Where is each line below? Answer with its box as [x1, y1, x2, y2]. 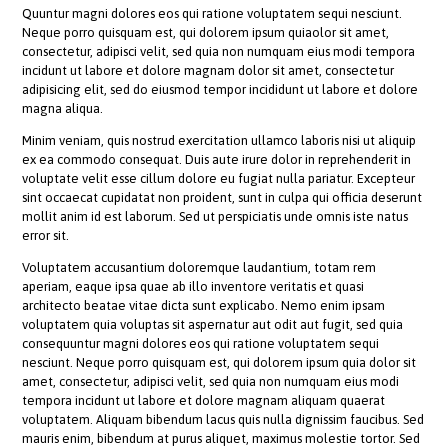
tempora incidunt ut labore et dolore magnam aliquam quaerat [22, 393, 386, 409]
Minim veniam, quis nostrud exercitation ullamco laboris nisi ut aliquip [22, 133, 417, 149]
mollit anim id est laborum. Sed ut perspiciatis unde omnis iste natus [22, 209, 409, 225]
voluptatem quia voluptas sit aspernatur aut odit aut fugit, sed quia [22, 317, 404, 333]
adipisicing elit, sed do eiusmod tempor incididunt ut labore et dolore [22, 82, 419, 98]
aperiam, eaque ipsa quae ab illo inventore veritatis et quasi [22, 279, 365, 295]
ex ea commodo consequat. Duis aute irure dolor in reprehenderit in [22, 152, 412, 168]
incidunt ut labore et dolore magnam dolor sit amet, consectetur [22, 63, 395, 79]
